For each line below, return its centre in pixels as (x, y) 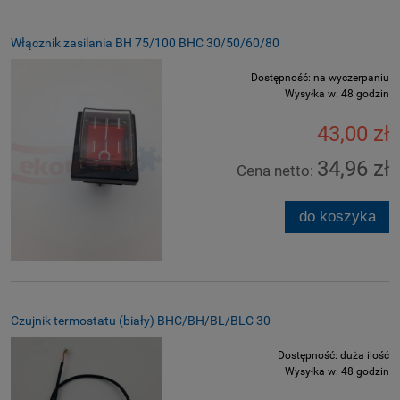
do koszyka (337, 216)
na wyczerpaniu (351, 77)
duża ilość (365, 356)
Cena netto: (277, 170)
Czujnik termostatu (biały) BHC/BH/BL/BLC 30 (141, 321)
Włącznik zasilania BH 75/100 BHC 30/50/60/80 (145, 42)
